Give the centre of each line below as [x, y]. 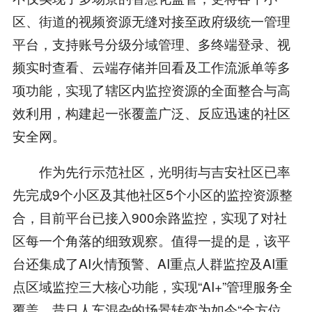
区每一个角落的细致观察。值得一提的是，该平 [151, 240]
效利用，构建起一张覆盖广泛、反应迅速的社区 [151, 113]
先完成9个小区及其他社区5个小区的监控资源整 [152, 194]
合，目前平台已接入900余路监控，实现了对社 [149, 217]
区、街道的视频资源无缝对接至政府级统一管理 [151, 21]
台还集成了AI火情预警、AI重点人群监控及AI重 [150, 263]
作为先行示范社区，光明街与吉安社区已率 [151, 171]
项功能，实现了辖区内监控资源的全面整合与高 [151, 90]
